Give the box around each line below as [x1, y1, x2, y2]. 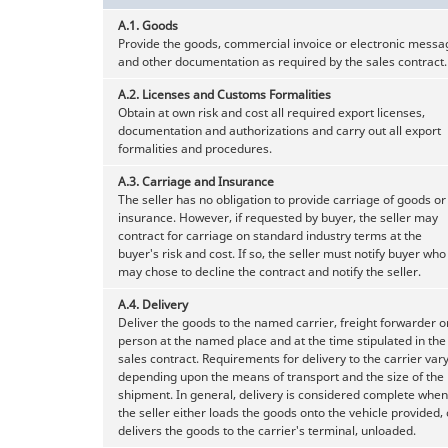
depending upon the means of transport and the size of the [118, 367, 444, 385]
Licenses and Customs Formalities [142, 85, 331, 103]
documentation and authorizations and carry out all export [118, 121, 441, 139]
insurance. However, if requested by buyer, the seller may [118, 208, 438, 226]
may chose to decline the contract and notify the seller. [118, 262, 421, 280]
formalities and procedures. [118, 139, 272, 157]
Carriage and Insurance [142, 172, 274, 190]
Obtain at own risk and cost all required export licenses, [118, 103, 425, 121]
